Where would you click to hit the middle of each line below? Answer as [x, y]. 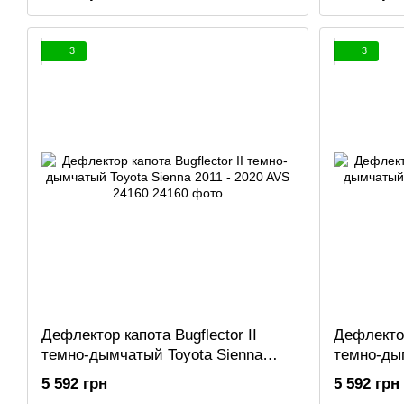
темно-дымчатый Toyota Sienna [152, 354]
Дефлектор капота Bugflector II [149, 335]
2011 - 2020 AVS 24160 [120, 374]
